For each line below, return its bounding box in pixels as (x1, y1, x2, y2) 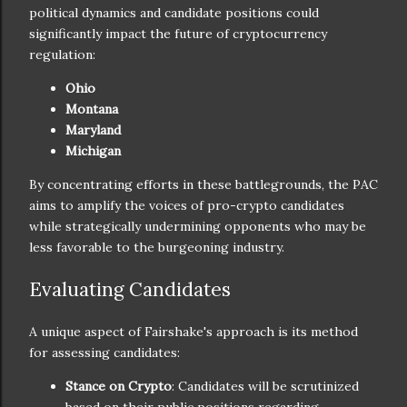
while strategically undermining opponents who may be (29, 217, 366, 234)
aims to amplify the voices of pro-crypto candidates (29, 196, 344, 213)
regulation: (29, 45, 95, 63)
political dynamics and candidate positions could (29, 4, 319, 21)
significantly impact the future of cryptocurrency (29, 25, 327, 42)
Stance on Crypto (65, 377, 172, 394)
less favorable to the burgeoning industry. (29, 238, 284, 255)
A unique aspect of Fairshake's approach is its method (29, 323, 358, 340)
